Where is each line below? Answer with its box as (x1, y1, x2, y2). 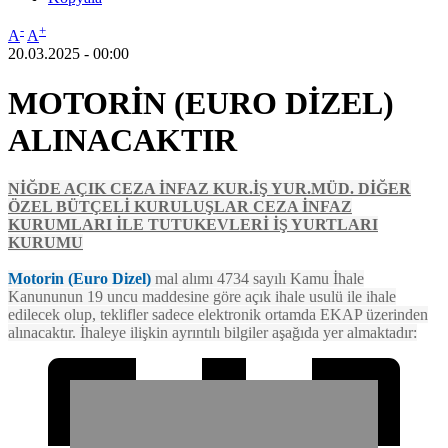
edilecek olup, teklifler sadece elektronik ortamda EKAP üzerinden (8, 306, 428, 324)
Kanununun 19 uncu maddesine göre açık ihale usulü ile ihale (8, 288, 396, 306)
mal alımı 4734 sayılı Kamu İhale (151, 270, 364, 288)
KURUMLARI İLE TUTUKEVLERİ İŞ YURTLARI (8, 216, 378, 234)
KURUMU (8, 234, 83, 252)
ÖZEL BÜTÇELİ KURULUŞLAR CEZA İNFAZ (8, 198, 352, 216)
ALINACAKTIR (8, 121, 237, 158)
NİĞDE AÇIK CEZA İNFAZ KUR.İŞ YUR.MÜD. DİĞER (8, 180, 411, 198)
